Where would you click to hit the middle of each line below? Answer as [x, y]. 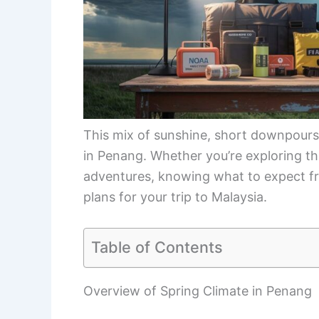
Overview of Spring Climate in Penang [198, 291]
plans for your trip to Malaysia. [175, 197]
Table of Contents [157, 247]
